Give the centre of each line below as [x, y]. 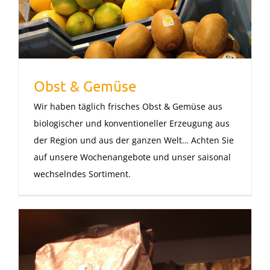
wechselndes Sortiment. [82, 174]
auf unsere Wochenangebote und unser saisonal [132, 157]
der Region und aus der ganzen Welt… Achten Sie [134, 140]
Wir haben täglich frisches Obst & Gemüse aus [128, 107]
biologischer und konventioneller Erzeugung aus [132, 124]
